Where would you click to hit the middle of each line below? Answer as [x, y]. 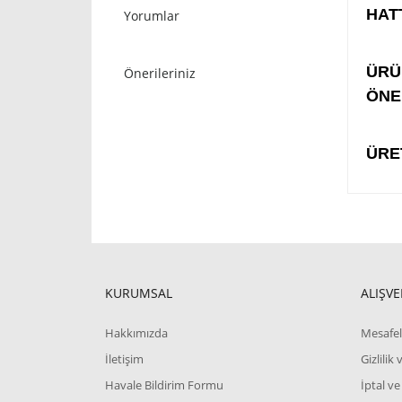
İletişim [124, 359]
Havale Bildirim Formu [164, 385]
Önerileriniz [160, 73]
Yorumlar [152, 16]
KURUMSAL [139, 293]
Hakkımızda [136, 333]
